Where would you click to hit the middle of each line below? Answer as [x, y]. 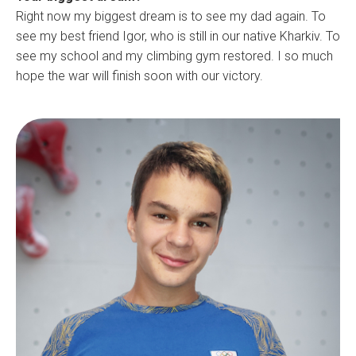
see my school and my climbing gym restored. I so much [174, 56]
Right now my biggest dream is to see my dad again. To [171, 16]
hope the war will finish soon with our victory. [139, 76]
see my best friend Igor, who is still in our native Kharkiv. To [178, 36]
